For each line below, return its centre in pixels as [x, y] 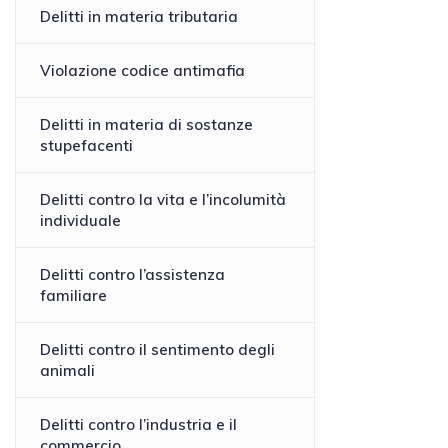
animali [67, 371]
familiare [73, 296]
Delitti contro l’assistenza [132, 275]
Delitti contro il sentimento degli [157, 350]
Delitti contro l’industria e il [138, 425]
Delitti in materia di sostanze [146, 125]
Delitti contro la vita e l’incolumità [163, 200]
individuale [80, 221]
